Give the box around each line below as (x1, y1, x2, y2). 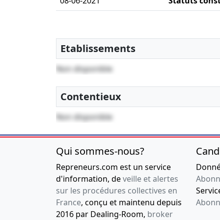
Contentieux (60, 90, 121, 104)
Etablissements (60, 42, 136, 55)
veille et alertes (123, 173, 178, 185)
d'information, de (56, 173, 123, 185)
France (56, 197, 81, 208)
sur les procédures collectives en (56, 185, 177, 196)
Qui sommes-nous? (56, 144, 144, 158)
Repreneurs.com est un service (56, 162, 171, 173)
